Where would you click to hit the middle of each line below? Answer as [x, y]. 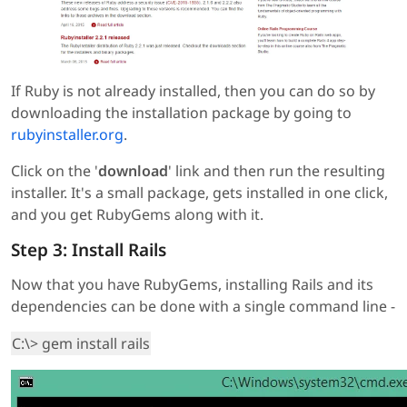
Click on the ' [55, 170]
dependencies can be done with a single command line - [203, 306]
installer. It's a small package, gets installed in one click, [199, 192]
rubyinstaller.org [67, 134]
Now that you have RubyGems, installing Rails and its [192, 284]
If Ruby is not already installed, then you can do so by [193, 90]
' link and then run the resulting [277, 170]
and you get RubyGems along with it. [137, 214]
